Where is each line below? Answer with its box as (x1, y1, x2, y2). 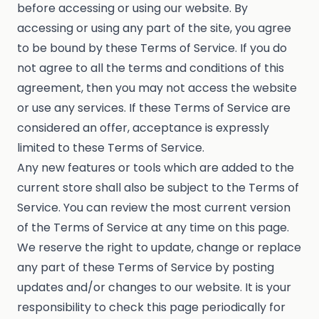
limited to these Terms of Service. (17, 140, 204, 157)
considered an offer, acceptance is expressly (17, 120, 269, 137)
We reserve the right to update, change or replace (17, 239, 301, 256)
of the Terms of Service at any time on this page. (17, 219, 289, 236)
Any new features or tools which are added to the (17, 159, 294, 177)
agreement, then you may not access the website (17, 80, 297, 97)
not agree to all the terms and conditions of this (17, 60, 284, 77)
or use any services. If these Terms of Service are (17, 100, 291, 117)
